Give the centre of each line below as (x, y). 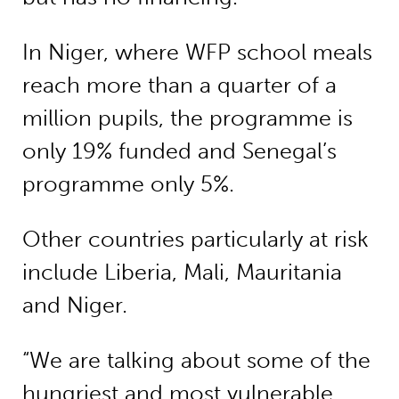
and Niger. (74, 305)
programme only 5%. (128, 183)
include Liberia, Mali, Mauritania (182, 272)
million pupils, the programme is (187, 118)
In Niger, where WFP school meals (197, 52)
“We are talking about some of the (196, 360)
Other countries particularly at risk (195, 239)
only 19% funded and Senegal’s (179, 151)
